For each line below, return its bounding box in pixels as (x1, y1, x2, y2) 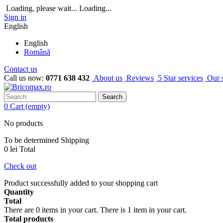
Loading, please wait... (6, 4, 77, 12)
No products (4, 119, 43, 127)
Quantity (4, 188, 34, 196)
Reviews (124, 74, 154, 82)
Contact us (4, 65, 37, 73)
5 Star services (156, 74, 203, 82)
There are (4, 206, 36, 214)
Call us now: (4, 74, 46, 82)
